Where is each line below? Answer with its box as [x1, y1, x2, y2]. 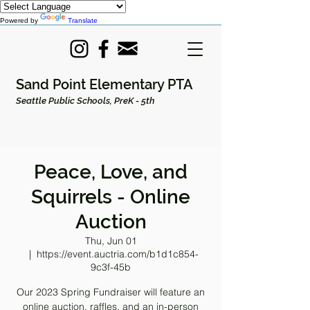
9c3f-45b [91, 261, 131, 273]
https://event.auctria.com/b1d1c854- [36, 248, 199, 260]
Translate [68, 17, 98, 24]
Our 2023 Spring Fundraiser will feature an [17, 286, 205, 298]
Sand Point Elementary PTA [16, 76, 193, 93]
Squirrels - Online [31, 185, 190, 208]
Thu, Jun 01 [84, 235, 137, 247]
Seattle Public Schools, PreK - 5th [16, 95, 154, 106]
